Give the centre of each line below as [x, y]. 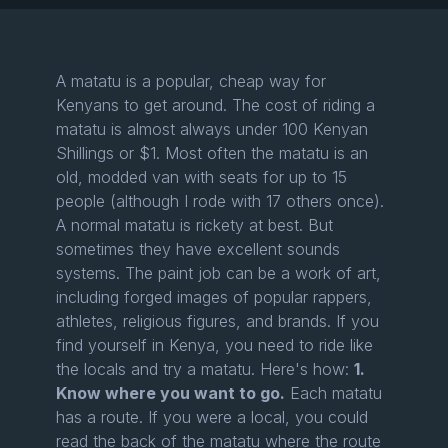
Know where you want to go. [170, 393]
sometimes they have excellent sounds [198, 249]
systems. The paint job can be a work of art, [218, 273]
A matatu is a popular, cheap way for [191, 81]
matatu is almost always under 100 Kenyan [212, 129]
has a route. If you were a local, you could [212, 417]
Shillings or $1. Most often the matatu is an [212, 153]
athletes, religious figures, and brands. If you [217, 321]
